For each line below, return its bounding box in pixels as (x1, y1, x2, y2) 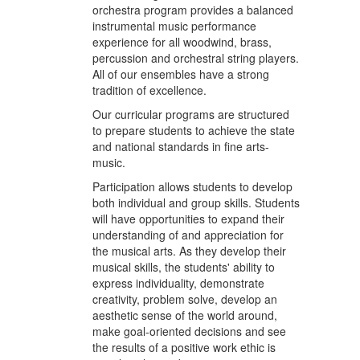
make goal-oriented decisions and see (92, 323, 286, 339)
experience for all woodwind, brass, (92, 34, 272, 50)
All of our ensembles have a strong (92, 66, 269, 82)
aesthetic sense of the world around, (92, 307, 277, 323)
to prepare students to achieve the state (92, 122, 295, 138)
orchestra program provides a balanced (92, 2, 293, 18)
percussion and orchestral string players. (92, 50, 299, 66)
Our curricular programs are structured (92, 106, 289, 122)
